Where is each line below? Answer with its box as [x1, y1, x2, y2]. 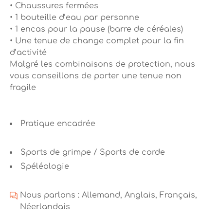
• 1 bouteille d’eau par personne [10, 13, 139, 22]
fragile [10, 83, 36, 92]
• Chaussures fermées [10, 1, 98, 11]
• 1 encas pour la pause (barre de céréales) [10, 25, 183, 34]
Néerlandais [20, 202, 70, 212]
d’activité [10, 48, 47, 57]
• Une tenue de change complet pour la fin [10, 36, 184, 46]
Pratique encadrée [20, 119, 95, 128]
